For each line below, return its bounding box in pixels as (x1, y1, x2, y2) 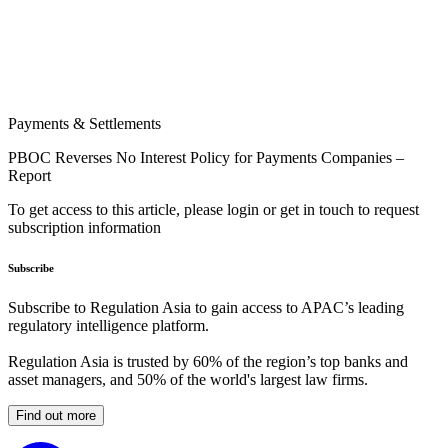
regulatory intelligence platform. (8, 317, 209, 335)
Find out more (16, 408, 96, 424)
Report (8, 167, 51, 185)
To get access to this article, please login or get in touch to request (8, 201, 419, 219)
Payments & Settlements (8, 115, 161, 133)
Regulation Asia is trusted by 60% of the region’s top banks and (8, 353, 408, 371)
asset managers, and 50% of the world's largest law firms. (8, 371, 368, 389)
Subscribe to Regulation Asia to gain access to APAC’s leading (8, 299, 404, 317)
